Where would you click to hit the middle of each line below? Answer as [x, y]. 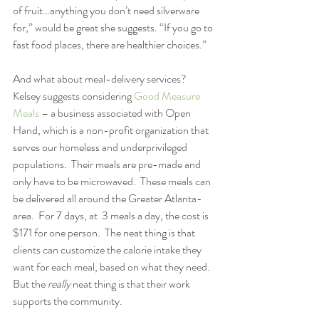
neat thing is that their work [131, 283]
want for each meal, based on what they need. [114, 266]
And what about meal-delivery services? [102, 78]
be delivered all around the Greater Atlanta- [108, 198]
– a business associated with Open [116, 113]
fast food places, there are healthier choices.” [110, 44]
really [58, 283]
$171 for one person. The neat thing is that [105, 232]
